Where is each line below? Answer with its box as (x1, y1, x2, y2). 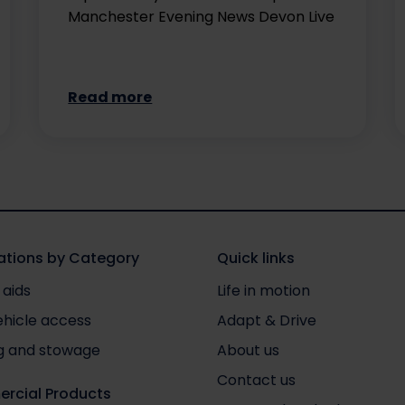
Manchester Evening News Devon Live (68, 5, 335, 27)
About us (216, 339, 279, 361)
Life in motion (216, 279, 310, 301)
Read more (68, 87, 153, 108)
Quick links (216, 248, 295, 269)
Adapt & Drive (216, 309, 316, 331)
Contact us (216, 369, 296, 391)
